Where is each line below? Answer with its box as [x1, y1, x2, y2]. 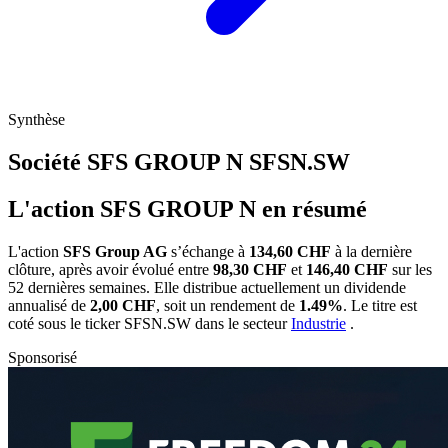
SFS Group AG [63, 242, 167, 260]
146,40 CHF [306, 260, 388, 278]
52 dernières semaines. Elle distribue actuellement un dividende [8, 278, 406, 296]
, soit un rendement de [156, 296, 299, 314]
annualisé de [8, 296, 90, 314]
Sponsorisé [8, 348, 77, 366]
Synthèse [8, 111, 65, 129]
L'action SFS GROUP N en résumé [8, 195, 367, 222]
